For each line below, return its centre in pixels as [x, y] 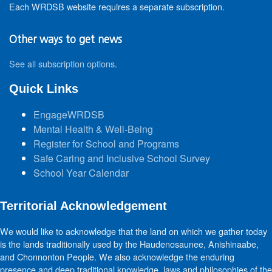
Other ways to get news [66, 39]
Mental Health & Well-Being [93, 129]
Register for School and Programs [106, 144]
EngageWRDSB [69, 114]
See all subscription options [62, 63]
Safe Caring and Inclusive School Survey [122, 158]
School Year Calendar [81, 173]
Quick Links [44, 89]
